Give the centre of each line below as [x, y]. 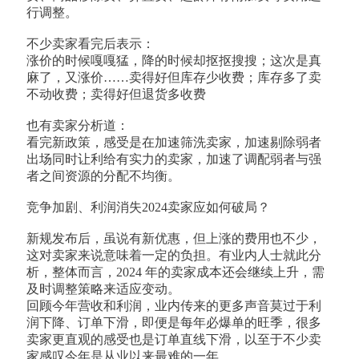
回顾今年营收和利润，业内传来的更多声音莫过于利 [174, 306]
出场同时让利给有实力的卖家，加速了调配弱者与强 [174, 159]
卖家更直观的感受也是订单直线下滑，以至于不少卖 [174, 339]
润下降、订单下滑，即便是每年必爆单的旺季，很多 [174, 323]
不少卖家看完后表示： [91, 44]
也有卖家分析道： [78, 125]
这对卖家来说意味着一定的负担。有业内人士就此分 [174, 255]
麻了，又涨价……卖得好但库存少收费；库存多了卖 [174, 77]
